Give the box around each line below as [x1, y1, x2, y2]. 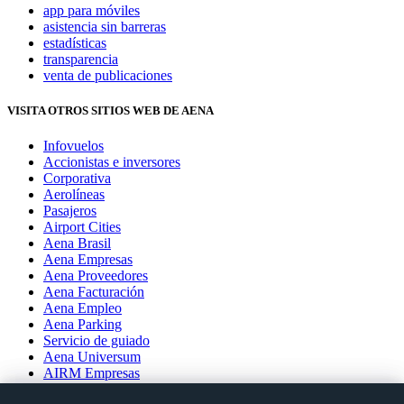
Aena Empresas [43, 251, 133, 267]
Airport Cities [43, 218, 121, 234]
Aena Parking [43, 316, 122, 332]
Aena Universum [43, 348, 141, 364]
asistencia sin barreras [43, 18, 166, 34]
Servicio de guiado [43, 332, 150, 348]
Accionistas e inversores [43, 153, 180, 170]
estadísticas [43, 34, 106, 50]
